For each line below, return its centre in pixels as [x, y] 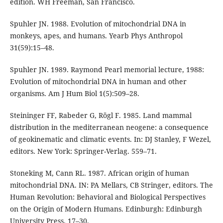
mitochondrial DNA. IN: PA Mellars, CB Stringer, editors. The [111, 185]
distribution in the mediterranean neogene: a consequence [109, 127]
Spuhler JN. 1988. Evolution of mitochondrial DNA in [98, 23]
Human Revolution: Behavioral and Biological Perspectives [108, 197]
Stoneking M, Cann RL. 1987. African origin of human [99, 173]
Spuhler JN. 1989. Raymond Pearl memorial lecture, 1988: [107, 69]
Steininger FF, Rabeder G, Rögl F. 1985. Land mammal [101, 115]
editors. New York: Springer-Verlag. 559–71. [83, 151]
